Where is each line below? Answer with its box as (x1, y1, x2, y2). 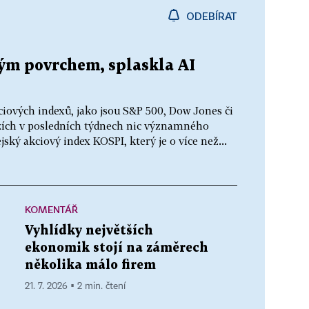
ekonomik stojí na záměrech (25, 241, 208, 254)
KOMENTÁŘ (25, 203, 78, 215)
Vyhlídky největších (25, 224, 153, 237)
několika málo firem (25, 259, 156, 271)
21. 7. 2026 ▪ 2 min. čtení (25, 281, 126, 291)
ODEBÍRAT (186, 9, 237, 22)
